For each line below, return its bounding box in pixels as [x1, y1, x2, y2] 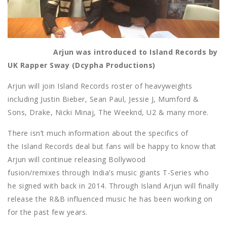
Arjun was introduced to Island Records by [8, 47, 218, 57]
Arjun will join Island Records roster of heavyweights [8, 81, 193, 91]
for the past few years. [8, 207, 88, 217]
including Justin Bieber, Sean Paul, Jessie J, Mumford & [8, 94, 199, 104]
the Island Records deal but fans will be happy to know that [8, 141, 216, 151]
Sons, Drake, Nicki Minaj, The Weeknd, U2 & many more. [8, 107, 209, 117]
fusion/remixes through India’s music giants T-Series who [8, 167, 209, 177]
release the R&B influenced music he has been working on [8, 194, 213, 204]
